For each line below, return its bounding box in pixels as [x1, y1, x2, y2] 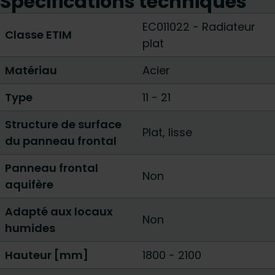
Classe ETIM [5, 27, 72, 42]
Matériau [5, 63, 57, 78]
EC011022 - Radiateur [142, 19, 255, 34]
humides [5, 220, 55, 236]
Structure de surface [5, 117, 122, 132]
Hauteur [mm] [5, 247, 88, 263]
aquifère [5, 177, 53, 192]
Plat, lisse [142, 125, 192, 140]
